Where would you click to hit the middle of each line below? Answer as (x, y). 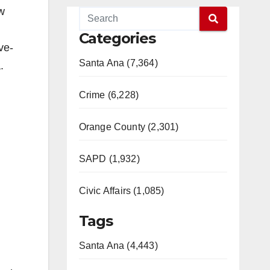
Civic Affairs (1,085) (121, 191)
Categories (117, 38)
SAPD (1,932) (109, 159)
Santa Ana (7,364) (118, 63)
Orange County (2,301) (129, 127)
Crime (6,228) (109, 95)
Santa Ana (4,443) (118, 246)
